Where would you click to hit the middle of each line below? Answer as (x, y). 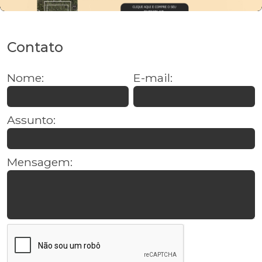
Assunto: (31, 120)
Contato (35, 47)
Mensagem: (40, 162)
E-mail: (153, 77)
